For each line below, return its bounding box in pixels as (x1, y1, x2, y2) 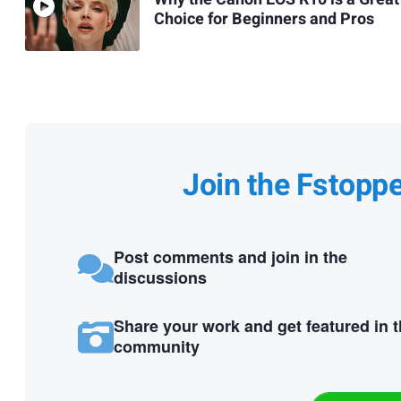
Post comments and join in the (113, 245, 347, 269)
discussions (113, 266, 207, 290)
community (113, 334, 200, 358)
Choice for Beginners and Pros (153, 6, 374, 31)
